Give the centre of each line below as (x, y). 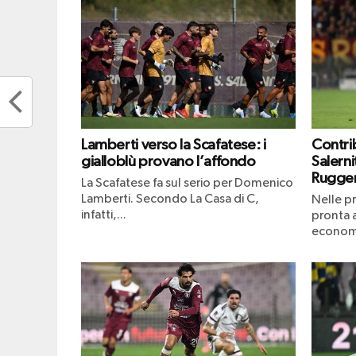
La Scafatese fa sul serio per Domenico (187, 183)
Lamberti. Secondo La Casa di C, (170, 199)
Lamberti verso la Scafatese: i (174, 145)
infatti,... (104, 215)
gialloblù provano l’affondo (168, 161)
